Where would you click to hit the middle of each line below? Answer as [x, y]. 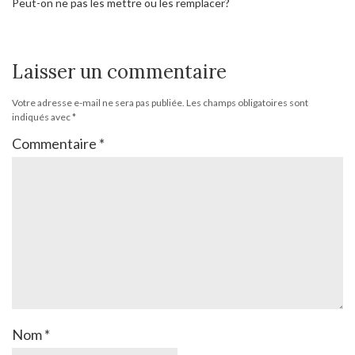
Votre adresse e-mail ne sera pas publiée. [98, 103]
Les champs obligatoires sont [247, 103]
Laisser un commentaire [119, 72]
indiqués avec [42, 117]
